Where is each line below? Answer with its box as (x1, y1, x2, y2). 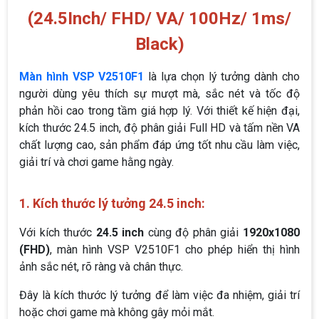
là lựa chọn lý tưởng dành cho (144, 69, 300, 83)
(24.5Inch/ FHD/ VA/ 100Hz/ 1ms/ (28, 8, 291, 28)
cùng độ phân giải (144, 225, 244, 239)
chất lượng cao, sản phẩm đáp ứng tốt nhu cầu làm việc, (19, 137, 300, 152)
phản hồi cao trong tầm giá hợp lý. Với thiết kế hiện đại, (19, 103, 300, 117)
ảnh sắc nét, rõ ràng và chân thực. (19, 259, 183, 273)
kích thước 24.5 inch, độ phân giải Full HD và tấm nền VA (19, 120, 300, 135)
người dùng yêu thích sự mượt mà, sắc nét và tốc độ (19, 86, 300, 100)
